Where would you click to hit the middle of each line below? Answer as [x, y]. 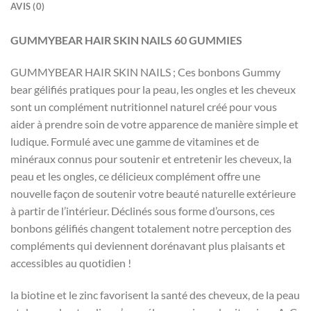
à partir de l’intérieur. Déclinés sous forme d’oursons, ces [143, 210]
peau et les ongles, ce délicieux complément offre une [135, 176]
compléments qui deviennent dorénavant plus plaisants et [148, 245]
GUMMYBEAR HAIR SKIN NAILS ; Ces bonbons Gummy [145, 72]
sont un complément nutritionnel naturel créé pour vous [144, 106]
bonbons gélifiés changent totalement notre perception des [151, 228]
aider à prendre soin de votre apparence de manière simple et [154, 124]
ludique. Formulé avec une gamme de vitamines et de [135, 141]
